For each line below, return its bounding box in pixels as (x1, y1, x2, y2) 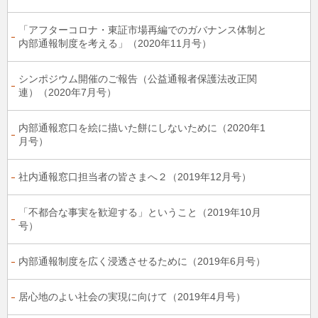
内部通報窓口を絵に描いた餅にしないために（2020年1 (18, 122, 265, 133)
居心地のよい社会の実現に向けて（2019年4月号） (18, 291, 246, 302)
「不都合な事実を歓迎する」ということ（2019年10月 (18, 207, 261, 218)
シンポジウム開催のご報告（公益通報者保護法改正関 (18, 73, 257, 84)
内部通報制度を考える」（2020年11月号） (18, 38, 212, 49)
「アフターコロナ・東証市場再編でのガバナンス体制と (18, 24, 267, 35)
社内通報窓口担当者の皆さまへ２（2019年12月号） (18, 171, 251, 182)
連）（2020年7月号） (18, 87, 116, 98)
